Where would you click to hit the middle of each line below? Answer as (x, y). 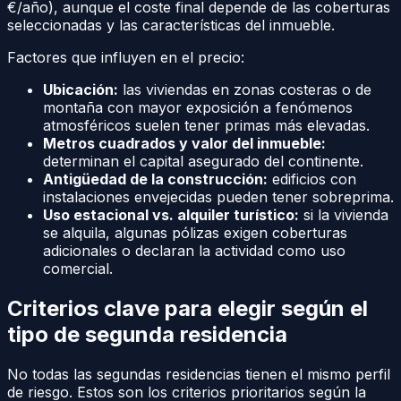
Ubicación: (81, 89)
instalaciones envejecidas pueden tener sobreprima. (218, 196)
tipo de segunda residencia (147, 334)
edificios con (312, 179)
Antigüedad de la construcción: (155, 179)
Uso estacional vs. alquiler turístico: (171, 214)
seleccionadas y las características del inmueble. (171, 25)
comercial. (78, 268)
